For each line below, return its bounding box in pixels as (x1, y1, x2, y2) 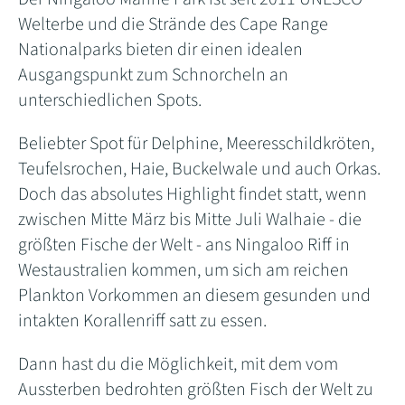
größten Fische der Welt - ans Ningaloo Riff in (18, 232, 350, 259)
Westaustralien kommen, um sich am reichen (18, 258, 349, 284)
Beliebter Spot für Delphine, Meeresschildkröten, (18, 131, 374, 157)
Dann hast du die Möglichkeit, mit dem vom (18, 352, 338, 378)
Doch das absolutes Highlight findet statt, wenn (18, 182, 367, 208)
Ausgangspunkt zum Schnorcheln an (18, 62, 288, 89)
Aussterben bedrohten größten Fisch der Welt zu (18, 377, 373, 403)
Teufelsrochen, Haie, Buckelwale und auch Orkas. (18, 156, 381, 183)
